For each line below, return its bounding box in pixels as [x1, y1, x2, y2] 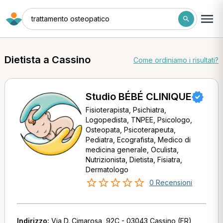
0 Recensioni [149, 178, 192, 187]
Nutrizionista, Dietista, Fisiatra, [85, 155, 182, 164]
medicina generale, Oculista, [85, 145, 179, 154]
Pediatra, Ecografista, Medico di [85, 135, 191, 144]
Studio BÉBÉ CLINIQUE [85, 91, 192, 103]
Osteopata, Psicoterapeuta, [85, 125, 176, 134]
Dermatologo [85, 165, 128, 174]
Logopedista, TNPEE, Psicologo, [85, 115, 192, 124]
